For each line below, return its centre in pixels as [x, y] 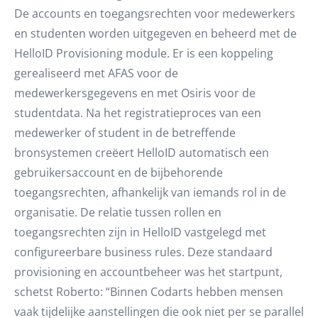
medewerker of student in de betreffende [125, 133]
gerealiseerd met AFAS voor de [96, 73]
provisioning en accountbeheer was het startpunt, [148, 272]
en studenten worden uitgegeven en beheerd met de [155, 33]
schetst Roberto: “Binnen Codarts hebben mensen [149, 292]
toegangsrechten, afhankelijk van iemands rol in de [150, 192]
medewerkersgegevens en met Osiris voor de [135, 93]
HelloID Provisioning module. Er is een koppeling [144, 53]
